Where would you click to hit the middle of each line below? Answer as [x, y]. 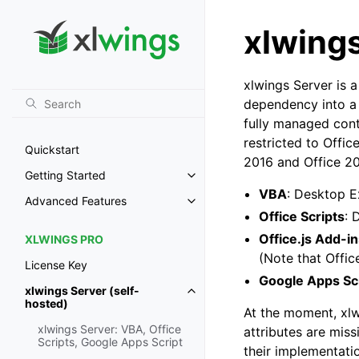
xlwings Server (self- [82, 291]
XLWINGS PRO [64, 240]
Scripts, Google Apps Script [110, 342]
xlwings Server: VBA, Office [109, 329]
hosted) [46, 304]
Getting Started [65, 175]
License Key [56, 265]
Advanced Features [76, 201]
